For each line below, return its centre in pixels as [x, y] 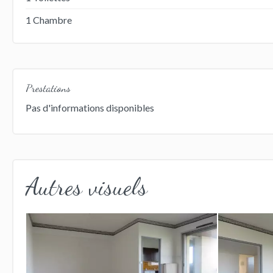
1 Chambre [48, 19]
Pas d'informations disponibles [90, 107]
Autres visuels [86, 186]
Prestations [48, 87]
